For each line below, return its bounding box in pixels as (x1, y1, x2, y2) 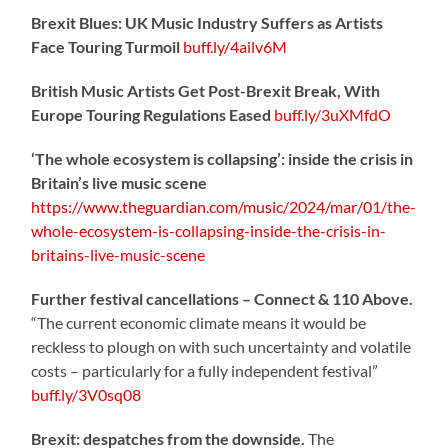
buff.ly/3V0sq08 (31, 384, 142, 404)
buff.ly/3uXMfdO (274, 104, 392, 124)
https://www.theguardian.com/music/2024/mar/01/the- (31, 196, 417, 216)
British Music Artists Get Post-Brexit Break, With (31, 80, 381, 100)
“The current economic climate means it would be (31, 312, 367, 332)
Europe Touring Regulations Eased (31, 104, 272, 124)
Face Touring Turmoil (31, 36, 181, 56)
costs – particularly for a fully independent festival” (31, 360, 379, 380)
